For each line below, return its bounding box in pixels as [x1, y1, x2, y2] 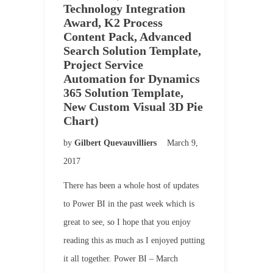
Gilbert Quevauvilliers [74, 138, 159, 147]
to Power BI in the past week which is [63, 199, 194, 208]
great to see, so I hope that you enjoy [63, 218, 191, 227]
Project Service [63, 58, 143, 71]
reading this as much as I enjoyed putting [63, 236, 205, 245]
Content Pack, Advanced [63, 30, 191, 43]
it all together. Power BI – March [63, 254, 178, 263]
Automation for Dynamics [63, 72, 200, 85]
